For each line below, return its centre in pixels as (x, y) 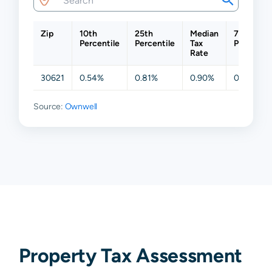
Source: (49, 106)
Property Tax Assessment (131, 255)
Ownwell (81, 106)
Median (205, 33)
